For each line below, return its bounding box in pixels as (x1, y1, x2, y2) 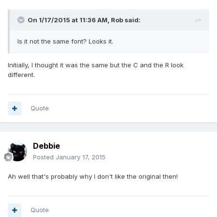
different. (8, 71, 35, 79)
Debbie (33, 141, 60, 151)
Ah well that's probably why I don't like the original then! (8, 172, 178, 181)
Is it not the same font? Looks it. (17, 37, 113, 46)
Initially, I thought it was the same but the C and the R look (8, 61, 184, 69)
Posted (33, 153, 56, 161)
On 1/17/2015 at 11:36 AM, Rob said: (28, 16, 140, 24)
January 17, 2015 (56, 153, 106, 161)
